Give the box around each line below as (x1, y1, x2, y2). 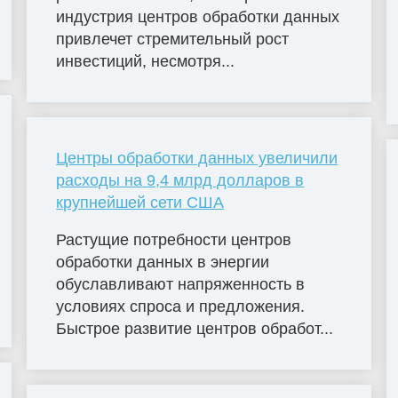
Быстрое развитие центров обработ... (56, 319, 334, 338)
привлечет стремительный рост (56, 29, 290, 48)
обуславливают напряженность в (56, 275, 306, 293)
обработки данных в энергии (56, 252, 270, 271)
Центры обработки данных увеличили (56, 148, 338, 167)
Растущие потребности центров (56, 230, 292, 249)
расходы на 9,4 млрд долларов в (56, 171, 305, 189)
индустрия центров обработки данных (56, 7, 340, 26)
